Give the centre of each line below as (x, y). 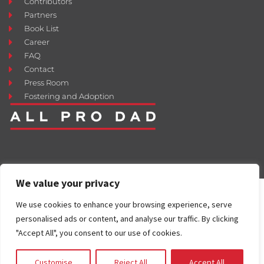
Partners (41, 15)
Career (37, 42)
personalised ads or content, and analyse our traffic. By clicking (127, 219)
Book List (42, 29)
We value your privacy (68, 183)
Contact (39, 69)
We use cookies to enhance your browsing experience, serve (124, 204)
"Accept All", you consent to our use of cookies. (99, 233)
